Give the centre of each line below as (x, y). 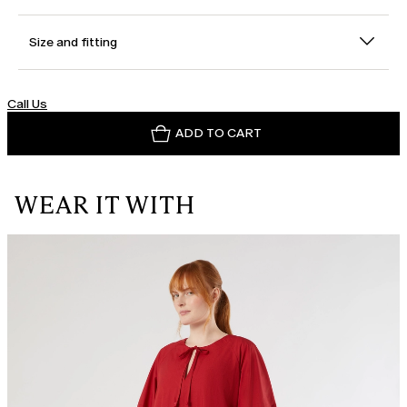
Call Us (27, 104)
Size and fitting (73, 43)
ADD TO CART (218, 134)
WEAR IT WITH (105, 206)
